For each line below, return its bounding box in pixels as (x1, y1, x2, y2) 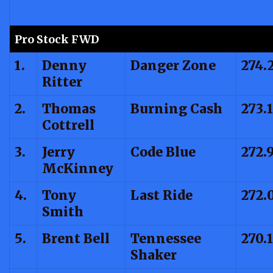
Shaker (130, 246, 177, 263)
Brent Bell (42, 230, 110, 247)
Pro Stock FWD (15, 32, 99, 46)
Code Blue (130, 143, 196, 160)
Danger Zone (130, 57, 216, 74)
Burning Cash (130, 100, 222, 117)
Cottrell (42, 116, 94, 133)
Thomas (42, 100, 96, 117)
